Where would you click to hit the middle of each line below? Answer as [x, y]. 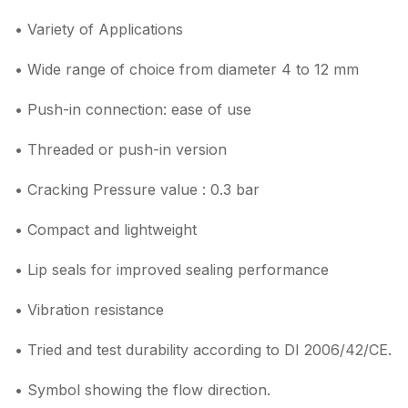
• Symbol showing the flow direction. [143, 390]
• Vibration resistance [89, 310]
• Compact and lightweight [106, 229]
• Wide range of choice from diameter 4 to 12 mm [187, 69]
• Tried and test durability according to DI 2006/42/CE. [203, 350]
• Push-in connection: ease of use [133, 109]
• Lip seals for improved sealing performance [172, 270]
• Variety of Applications [99, 29]
